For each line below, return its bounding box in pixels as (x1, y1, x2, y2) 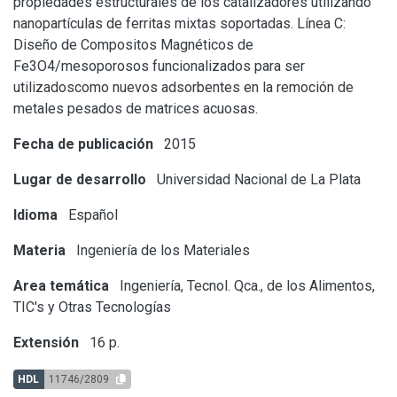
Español (65, 206, 118, 223)
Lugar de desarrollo (13, 170, 146, 188)
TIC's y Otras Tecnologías (13, 298, 171, 315)
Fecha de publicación (13, 135, 153, 152)
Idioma (13, 206, 58, 223)
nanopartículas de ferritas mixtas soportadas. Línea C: (13, 14, 346, 32)
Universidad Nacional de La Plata (153, 170, 361, 188)
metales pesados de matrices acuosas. (13, 99, 258, 117)
